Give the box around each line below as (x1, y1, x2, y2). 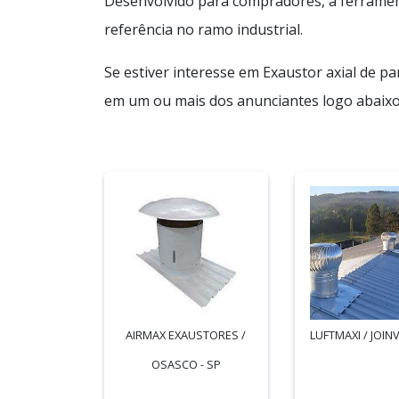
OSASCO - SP (151, 356, 221, 372)
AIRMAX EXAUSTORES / (126, 327, 247, 343)
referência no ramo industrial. (104, 20, 303, 39)
